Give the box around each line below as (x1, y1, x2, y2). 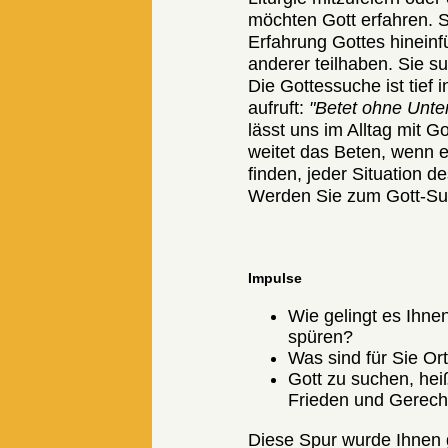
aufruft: (248, 98, 310, 119)
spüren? (288, 327, 354, 348)
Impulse (248, 270, 303, 287)
